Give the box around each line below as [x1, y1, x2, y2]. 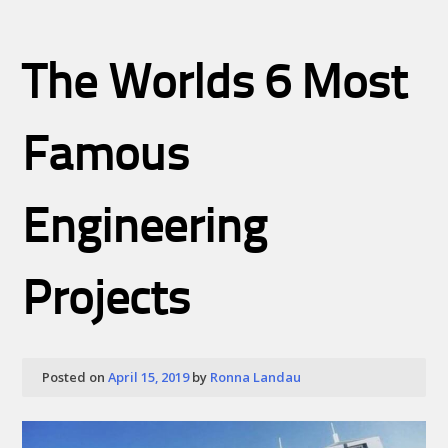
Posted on [42, 367, 109, 386]
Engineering [22, 206, 268, 255]
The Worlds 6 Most [22, 62, 408, 111]
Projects [22, 278, 191, 327]
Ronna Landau [210, 367, 302, 386]
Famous [22, 134, 190, 183]
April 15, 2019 [108, 367, 190, 386]
